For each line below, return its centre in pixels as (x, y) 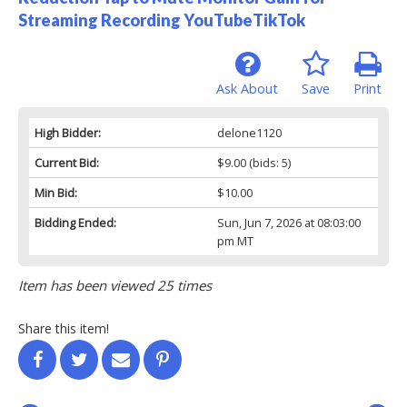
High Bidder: (68, 132)
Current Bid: (67, 162)
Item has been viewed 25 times (115, 285)
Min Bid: (56, 192)
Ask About (247, 88)
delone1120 (249, 132)
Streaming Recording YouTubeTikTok (162, 20)
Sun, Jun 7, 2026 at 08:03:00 (288, 222)
